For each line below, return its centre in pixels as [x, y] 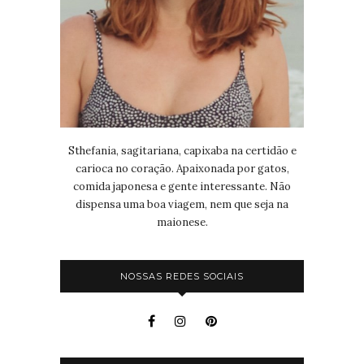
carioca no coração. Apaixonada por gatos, [182, 168]
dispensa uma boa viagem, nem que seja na [182, 204]
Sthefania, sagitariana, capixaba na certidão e [182, 150]
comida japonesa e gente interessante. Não [182, 186]
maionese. [182, 222]
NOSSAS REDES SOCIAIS [182, 276]
